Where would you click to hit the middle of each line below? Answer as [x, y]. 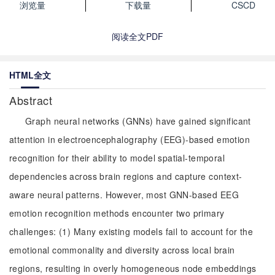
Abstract [33, 100]
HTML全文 [30, 75]
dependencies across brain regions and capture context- [126, 176]
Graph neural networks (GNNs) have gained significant [138, 121]
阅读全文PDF [137, 36]
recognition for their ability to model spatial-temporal [117, 158]
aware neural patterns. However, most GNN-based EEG [124, 195]
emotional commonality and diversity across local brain [122, 250]
